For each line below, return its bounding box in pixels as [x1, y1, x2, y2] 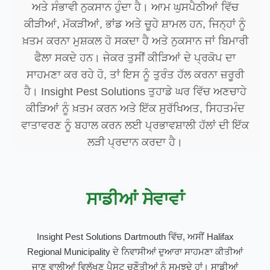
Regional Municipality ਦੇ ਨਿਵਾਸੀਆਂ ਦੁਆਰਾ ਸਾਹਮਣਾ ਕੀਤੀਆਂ [27, 246, 243, 257]
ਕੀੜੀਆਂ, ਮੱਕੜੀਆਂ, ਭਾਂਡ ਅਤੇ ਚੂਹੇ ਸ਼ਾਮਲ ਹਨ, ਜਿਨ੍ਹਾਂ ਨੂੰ [24, 17, 246, 30]
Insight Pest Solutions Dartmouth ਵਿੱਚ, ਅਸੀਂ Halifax [36, 231, 234, 242]
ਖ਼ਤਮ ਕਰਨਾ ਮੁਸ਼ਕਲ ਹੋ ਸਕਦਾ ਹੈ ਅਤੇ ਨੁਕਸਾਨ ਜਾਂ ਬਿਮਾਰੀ [22, 34, 248, 47]
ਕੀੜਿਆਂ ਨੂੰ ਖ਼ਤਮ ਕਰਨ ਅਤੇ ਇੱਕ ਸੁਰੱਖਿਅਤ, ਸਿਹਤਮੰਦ [25, 102, 245, 115]
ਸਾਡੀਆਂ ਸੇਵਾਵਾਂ [86, 189, 184, 209]
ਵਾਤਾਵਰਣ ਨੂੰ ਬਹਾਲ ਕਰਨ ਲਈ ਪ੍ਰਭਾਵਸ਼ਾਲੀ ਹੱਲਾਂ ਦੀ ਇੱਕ [21, 119, 249, 131]
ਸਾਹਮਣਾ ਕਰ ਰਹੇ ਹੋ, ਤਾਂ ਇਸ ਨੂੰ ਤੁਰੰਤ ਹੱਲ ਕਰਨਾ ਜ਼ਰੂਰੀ [26, 68, 244, 81]
